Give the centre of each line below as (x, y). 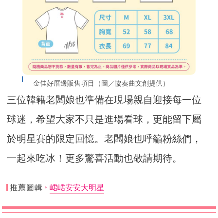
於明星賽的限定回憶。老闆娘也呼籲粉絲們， (104, 138)
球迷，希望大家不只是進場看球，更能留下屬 (104, 119)
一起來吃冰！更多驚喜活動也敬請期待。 (95, 158)
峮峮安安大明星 (77, 187)
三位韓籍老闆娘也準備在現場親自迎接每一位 (104, 100)
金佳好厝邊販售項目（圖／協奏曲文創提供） (101, 83)
